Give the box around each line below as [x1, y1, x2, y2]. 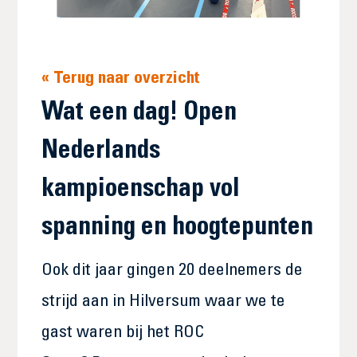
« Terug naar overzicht [41, 70, 201, 88]
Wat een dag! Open [41, 101, 237, 127]
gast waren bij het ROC [41, 324, 205, 342]
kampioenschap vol [41, 178, 241, 203]
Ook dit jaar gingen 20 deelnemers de [41, 262, 304, 280]
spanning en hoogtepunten [41, 216, 314, 241]
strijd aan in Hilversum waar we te [41, 293, 286, 311]
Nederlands [41, 139, 161, 165]
